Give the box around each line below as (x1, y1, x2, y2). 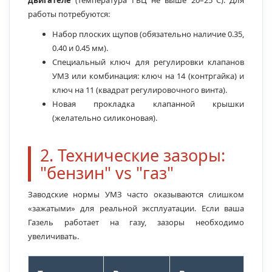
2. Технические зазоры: (40, 144, 225, 167)
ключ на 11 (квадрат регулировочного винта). (52, 84, 227, 96)
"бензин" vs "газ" (40, 161, 174, 185)
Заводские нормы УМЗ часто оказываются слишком (28, 189, 244, 200)
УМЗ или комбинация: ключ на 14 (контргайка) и (52, 70, 244, 82)
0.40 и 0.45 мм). (52, 42, 108, 54)
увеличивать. (28, 231, 79, 242)
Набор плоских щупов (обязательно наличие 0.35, (52, 29, 244, 40)
